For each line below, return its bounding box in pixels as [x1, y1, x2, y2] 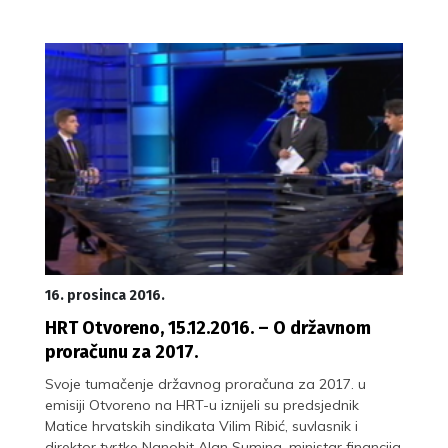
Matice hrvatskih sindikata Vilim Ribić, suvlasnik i [45, 416, 358, 435]
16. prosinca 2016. [45, 286, 165, 304]
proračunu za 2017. [45, 340, 198, 363]
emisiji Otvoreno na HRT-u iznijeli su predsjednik [45, 395, 359, 414]
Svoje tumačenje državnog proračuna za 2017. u [45, 374, 366, 393]
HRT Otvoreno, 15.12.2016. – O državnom [45, 316, 371, 339]
